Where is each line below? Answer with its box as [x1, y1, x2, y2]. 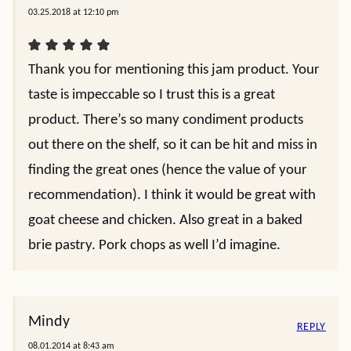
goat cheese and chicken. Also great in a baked [28, 213, 302, 228]
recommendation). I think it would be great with [28, 188, 316, 203]
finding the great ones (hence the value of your [28, 163, 307, 178]
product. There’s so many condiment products [28, 113, 303, 128]
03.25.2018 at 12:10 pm [28, 8, 119, 17]
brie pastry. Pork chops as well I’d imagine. [28, 238, 280, 253]
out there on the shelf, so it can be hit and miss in [28, 138, 317, 153]
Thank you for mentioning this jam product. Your [28, 63, 320, 78]
